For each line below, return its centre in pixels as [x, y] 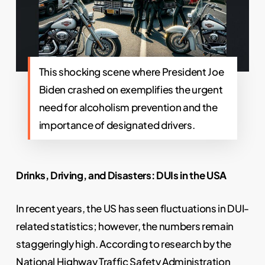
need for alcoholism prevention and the [128, 107]
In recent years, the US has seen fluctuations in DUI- [132, 208]
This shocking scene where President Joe [131, 72]
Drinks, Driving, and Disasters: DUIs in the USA [121, 175]
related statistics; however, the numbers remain [125, 226]
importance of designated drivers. [117, 125]
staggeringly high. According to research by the [123, 243]
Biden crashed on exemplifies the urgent [131, 90]
